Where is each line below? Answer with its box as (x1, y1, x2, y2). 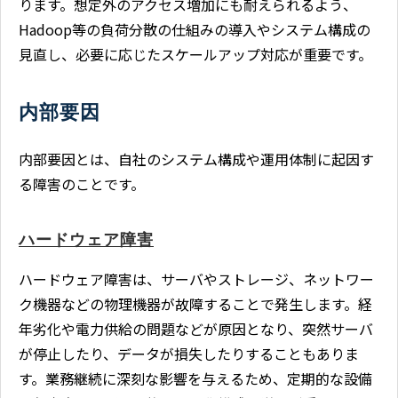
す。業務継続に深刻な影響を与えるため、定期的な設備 (19, 367, 372, 389)
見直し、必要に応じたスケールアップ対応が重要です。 (19, 43, 372, 65)
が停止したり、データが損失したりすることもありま (19, 342, 359, 364)
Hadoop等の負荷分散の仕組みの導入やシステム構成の (19, 18, 370, 40)
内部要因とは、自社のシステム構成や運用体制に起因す (19, 147, 374, 170)
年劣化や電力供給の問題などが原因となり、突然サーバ (19, 317, 373, 339)
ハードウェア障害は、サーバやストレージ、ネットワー (19, 267, 374, 290)
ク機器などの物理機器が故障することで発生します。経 (19, 292, 372, 314)
